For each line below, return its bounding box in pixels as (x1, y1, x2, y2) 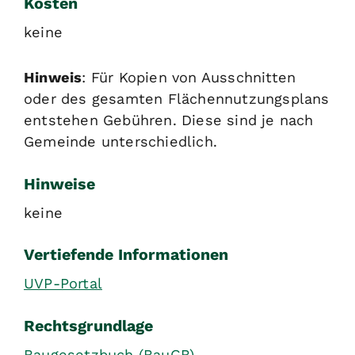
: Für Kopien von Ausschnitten (82, 68, 296, 86)
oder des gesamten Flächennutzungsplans (24, 90, 330, 107)
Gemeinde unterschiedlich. (24, 132, 217, 150)
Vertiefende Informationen (24, 246, 228, 265)
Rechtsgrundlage (24, 317, 153, 336)
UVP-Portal (24, 275, 102, 292)
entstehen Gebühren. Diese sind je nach (24, 111, 314, 128)
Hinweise (24, 174, 95, 193)
